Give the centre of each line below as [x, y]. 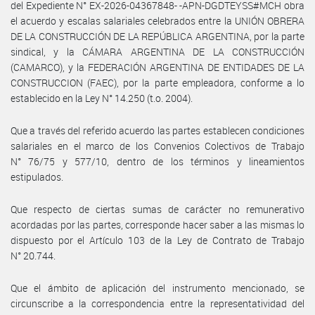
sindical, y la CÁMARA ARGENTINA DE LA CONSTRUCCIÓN [157, 51]
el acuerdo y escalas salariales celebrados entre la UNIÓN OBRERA [157, 20]
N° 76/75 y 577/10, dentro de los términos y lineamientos [157, 161]
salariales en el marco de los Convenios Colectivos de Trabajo [157, 146]
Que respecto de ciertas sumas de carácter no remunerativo [157, 209]
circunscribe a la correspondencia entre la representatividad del [157, 303]
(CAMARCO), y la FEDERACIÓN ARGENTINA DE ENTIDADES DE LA [157, 67]
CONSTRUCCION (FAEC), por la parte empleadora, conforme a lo [157, 82]
